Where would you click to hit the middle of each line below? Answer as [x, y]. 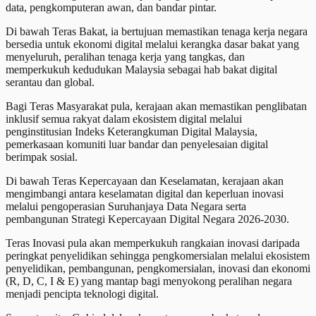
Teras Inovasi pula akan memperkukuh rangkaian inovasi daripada [153, 243]
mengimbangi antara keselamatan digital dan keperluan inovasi [145, 193]
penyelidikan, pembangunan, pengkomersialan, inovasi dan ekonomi [158, 268]
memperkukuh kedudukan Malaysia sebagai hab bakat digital [141, 69]
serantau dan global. [50, 82]
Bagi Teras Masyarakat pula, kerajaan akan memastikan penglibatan [156, 106]
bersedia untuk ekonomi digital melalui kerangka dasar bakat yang [152, 44]
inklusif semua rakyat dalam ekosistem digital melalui [124, 119]
